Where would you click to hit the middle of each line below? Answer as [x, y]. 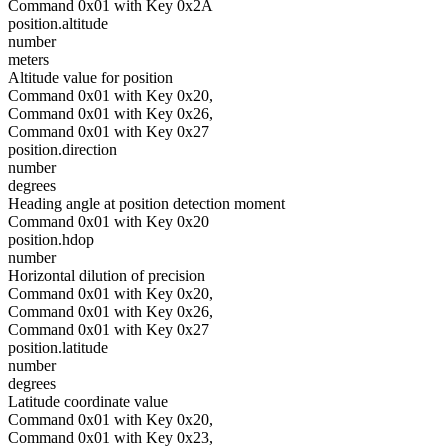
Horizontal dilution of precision [106, 275]
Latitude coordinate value [88, 401]
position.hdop [51, 239]
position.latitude [58, 347]
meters [28, 59]
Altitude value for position [90, 77]
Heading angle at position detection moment [146, 203]
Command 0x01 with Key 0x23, [110, 437]
